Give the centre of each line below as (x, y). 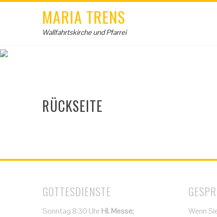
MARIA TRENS (84, 17)
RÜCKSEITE (72, 106)
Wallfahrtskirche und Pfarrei (84, 32)
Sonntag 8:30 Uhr (72, 211)
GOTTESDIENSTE (77, 191)
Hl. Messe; (118, 211)
